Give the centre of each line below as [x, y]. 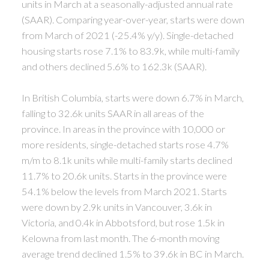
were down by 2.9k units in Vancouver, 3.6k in [116, 207]
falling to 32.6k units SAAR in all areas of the [113, 113]
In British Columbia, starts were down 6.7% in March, [132, 98]
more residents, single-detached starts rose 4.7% [125, 144]
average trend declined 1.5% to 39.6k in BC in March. [133, 254]
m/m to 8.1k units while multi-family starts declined [127, 160]
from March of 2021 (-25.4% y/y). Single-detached [127, 35]
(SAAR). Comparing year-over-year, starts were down [133, 20]
